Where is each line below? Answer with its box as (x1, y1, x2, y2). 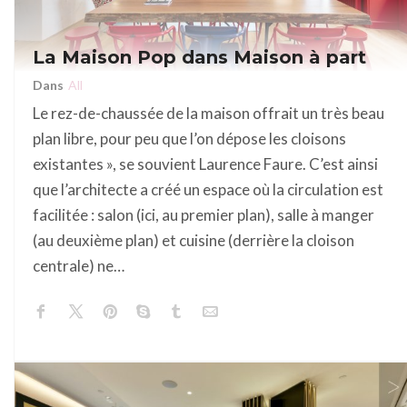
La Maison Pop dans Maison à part (33, 45, 366, 68)
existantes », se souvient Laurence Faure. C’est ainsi (33, 154, 378, 174)
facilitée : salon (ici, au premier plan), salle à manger (33, 204, 374, 224)
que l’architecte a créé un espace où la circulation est (33, 179, 383, 199)
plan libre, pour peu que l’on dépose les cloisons (33, 128, 346, 148)
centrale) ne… (33, 255, 124, 275)
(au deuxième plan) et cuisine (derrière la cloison (33, 230, 354, 250)
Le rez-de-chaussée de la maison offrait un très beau (33, 103, 384, 123)
